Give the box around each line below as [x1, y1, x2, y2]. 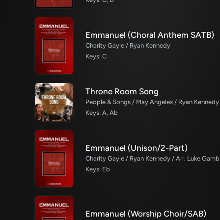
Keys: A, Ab [85, 109, 118, 117]
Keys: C [85, 53, 107, 60]
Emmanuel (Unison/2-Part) [85, 143, 188, 153]
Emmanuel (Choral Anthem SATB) [85, 30, 214, 40]
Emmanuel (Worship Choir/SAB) [85, 209, 206, 219]
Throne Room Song [85, 86, 159, 97]
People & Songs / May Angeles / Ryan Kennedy [85, 98, 219, 106]
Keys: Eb [85, 165, 110, 173]
